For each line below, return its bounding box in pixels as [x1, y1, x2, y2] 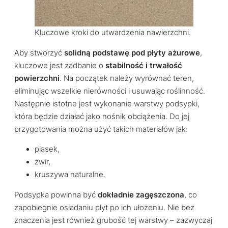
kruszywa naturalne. [35, 170, 105, 180]
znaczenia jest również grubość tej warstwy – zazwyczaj [14, 216, 212, 225]
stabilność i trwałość [105, 61, 182, 70]
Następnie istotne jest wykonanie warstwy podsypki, [14, 99, 199, 108]
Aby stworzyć [14, 48, 64, 58]
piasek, [35, 145, 60, 154]
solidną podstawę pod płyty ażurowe [64, 48, 200, 58]
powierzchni [14, 73, 60, 83]
